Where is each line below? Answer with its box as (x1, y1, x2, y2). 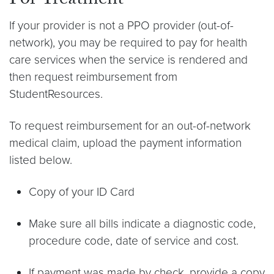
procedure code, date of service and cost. (29, 234, 239, 248)
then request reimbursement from (9, 70, 177, 84)
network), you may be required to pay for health (9, 35, 247, 50)
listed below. (9, 153, 72, 167)
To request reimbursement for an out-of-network (9, 119, 251, 133)
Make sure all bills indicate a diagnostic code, (29, 217, 256, 231)
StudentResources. (9, 87, 103, 101)
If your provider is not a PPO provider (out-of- (9, 18, 234, 32)
